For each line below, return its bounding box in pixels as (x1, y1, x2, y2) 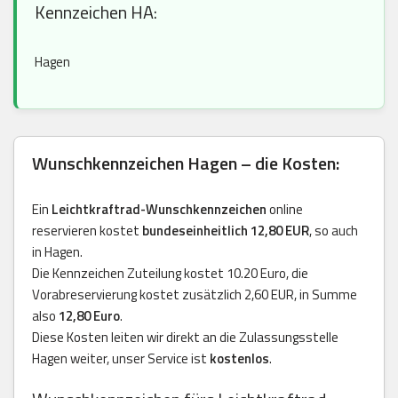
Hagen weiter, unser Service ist (32, 348, 210, 370)
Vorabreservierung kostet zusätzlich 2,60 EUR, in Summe (32, 284, 357, 306)
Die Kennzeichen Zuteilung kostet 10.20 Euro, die (32, 263, 308, 284)
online (267, 199, 303, 220)
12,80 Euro (59, 306, 120, 327)
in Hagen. (32, 242, 83, 263)
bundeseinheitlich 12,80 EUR (142, 220, 309, 242)
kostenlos (210, 348, 269, 370)
